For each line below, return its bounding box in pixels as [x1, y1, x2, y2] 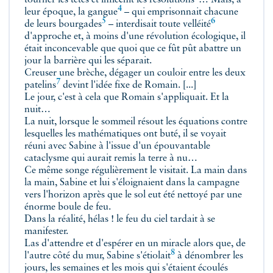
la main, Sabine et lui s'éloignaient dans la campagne [24, 178, 239, 188]
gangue [88, 7, 118, 17]
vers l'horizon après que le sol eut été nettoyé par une [24, 190, 242, 200]
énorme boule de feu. [24, 202, 111, 212]
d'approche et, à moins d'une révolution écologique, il [24, 32, 246, 41]
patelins [24, 80, 56, 90]
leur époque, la [24, 7, 88, 17]
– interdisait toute [106, 19, 183, 29]
